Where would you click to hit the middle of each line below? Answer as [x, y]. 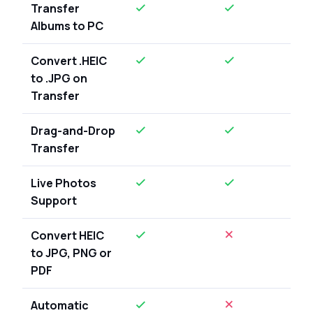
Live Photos [64, 183]
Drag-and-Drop [73, 130]
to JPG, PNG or [71, 253]
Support [54, 200]
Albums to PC [67, 26]
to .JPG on [59, 78]
